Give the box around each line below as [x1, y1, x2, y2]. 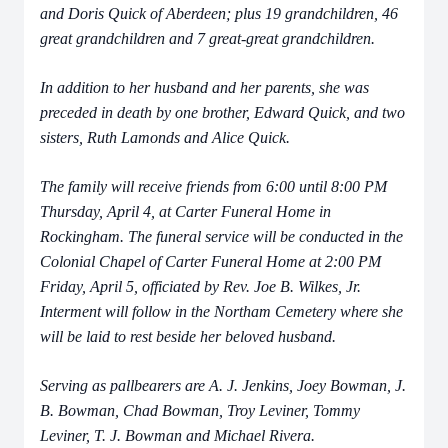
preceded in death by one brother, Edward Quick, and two [40, 104, 405, 121]
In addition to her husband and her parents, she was [40, 79, 369, 96]
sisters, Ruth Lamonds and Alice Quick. [40, 129, 290, 146]
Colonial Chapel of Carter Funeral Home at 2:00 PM [40, 253, 381, 270]
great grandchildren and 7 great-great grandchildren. [40, 30, 375, 47]
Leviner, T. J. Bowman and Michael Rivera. [40, 427, 315, 444]
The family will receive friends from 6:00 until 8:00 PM [40, 178, 387, 195]
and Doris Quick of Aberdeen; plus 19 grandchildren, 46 [40, 5, 398, 22]
